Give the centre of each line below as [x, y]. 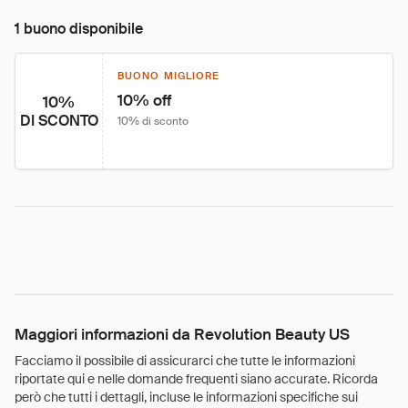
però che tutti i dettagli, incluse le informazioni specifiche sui [186, 397]
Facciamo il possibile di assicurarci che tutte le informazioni [185, 361]
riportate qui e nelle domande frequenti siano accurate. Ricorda [196, 379]
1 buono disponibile [79, 29]
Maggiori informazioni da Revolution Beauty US [182, 334]
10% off [144, 100]
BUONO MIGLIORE [169, 76]
